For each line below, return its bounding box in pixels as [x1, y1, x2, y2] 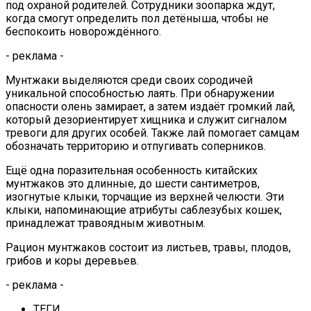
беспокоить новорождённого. [6, 24, 161, 38]
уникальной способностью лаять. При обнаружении [6, 86, 274, 100]
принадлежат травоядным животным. [6, 216, 205, 230]
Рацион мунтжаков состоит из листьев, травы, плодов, [6, 240, 291, 254]
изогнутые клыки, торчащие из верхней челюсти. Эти [6, 190, 284, 203]
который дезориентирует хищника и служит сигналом [6, 112, 287, 126]
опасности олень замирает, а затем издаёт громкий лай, [6, 99, 295, 113]
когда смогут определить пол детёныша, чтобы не [6, 11, 269, 25]
